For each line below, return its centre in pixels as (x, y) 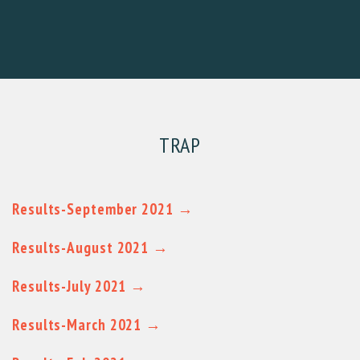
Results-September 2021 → (103, 209)
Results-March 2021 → (87, 324)
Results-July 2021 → (80, 286)
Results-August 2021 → (90, 247)
